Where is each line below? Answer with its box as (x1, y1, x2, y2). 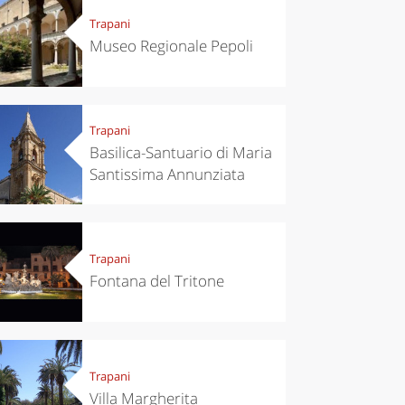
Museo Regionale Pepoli (89, 35, 253, 57)
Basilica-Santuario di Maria (89, 142, 272, 164)
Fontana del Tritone (89, 270, 224, 292)
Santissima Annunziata (89, 164, 245, 185)
